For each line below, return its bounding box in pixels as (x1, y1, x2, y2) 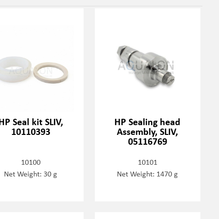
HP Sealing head (114, 114, 181, 128)
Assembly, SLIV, (117, 124, 178, 138)
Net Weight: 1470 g (117, 168, 178, 179)
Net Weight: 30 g (4, 168, 58, 179)
